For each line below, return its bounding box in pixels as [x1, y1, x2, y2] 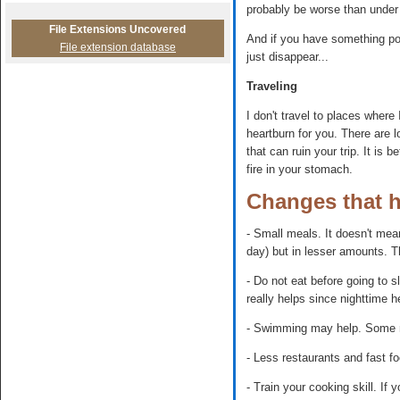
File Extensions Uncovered [49, 23, 187, 36]
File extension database [60, 41, 176, 54]
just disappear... [246, 50, 329, 64]
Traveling [246, 79, 297, 94]
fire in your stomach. [246, 162, 353, 177]
